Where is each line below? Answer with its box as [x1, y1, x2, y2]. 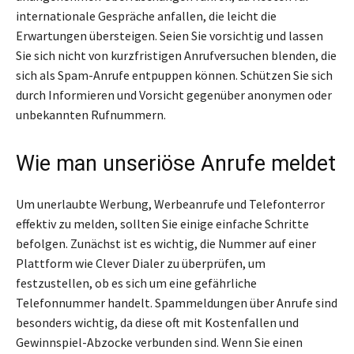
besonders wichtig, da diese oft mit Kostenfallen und [16, 314, 299, 331]
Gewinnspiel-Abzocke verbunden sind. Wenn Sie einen [16, 334, 303, 351]
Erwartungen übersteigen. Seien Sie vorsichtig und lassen [16, 28, 323, 44]
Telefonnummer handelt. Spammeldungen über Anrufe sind [16, 295, 337, 311]
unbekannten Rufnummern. [16, 107, 166, 123]
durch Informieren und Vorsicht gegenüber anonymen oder [16, 87, 332, 104]
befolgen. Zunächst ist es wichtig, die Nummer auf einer [16, 235, 316, 252]
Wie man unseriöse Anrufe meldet [16, 151, 336, 177]
